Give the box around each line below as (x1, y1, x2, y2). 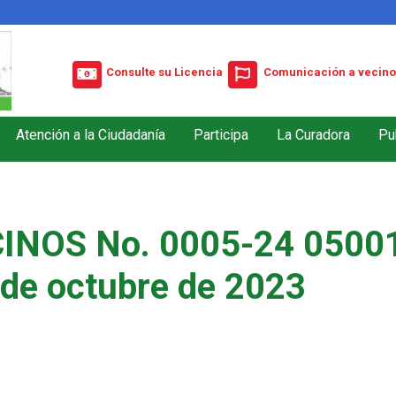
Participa (194, 126, 248, 143)
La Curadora (277, 126, 350, 143)
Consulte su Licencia (106, 65, 223, 80)
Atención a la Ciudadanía (16, 126, 165, 143)
